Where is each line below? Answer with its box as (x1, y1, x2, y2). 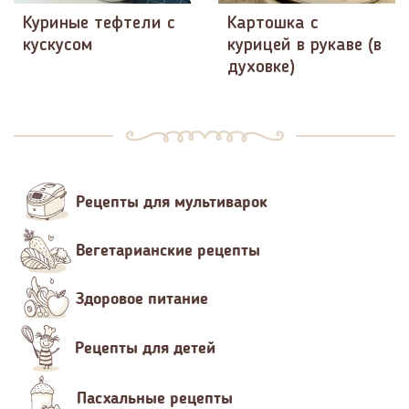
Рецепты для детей (75, 338, 215, 359)
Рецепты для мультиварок (76, 192, 267, 213)
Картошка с (227, 15, 319, 34)
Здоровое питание (76, 288, 208, 309)
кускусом (23, 37, 93, 56)
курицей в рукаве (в (227, 37, 382, 56)
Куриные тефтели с (23, 15, 175, 34)
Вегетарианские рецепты (76, 240, 260, 261)
